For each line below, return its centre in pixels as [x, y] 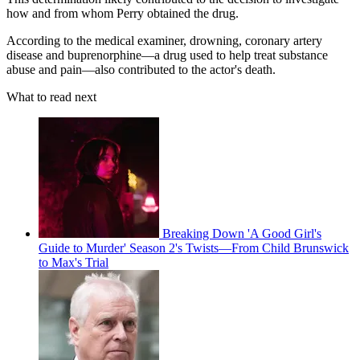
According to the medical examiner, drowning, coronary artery [164, 41]
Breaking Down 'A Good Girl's [242, 234]
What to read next [51, 97]
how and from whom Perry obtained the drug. [123, 14]
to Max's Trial [74, 263]
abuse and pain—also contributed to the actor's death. [141, 70]
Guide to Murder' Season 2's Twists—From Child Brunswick [194, 248]
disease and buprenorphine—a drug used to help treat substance [167, 55]
